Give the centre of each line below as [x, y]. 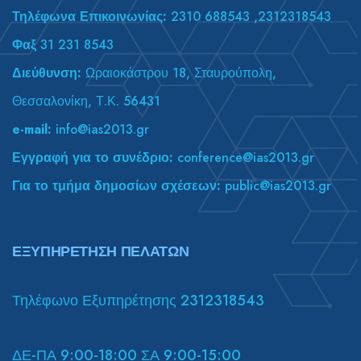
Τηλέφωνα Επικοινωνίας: [89, 16]
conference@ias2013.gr [244, 157]
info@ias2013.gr [100, 129]
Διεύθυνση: [47, 73]
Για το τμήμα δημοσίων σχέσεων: [116, 185]
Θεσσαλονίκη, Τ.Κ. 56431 [86, 101]
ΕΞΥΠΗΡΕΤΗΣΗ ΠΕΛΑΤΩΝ [101, 251]
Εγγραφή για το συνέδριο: [93, 157]
